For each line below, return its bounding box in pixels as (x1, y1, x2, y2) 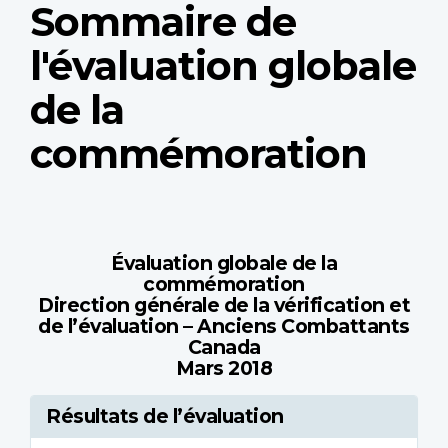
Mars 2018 (175, 356, 273, 381)
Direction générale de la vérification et (38, 293, 410, 318)
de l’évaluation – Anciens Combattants (38, 314, 410, 339)
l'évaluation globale (30, 41, 416, 91)
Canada (187, 335, 261, 360)
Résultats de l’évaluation (46, 404, 284, 429)
